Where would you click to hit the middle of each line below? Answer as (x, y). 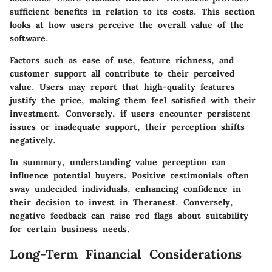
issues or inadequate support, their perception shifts (127, 127)
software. (29, 38)
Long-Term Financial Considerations (126, 254)
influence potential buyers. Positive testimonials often (129, 175)
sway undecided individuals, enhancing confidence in (125, 189)
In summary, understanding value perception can (118, 162)
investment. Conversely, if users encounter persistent (130, 114)
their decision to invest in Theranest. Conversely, (121, 202)
